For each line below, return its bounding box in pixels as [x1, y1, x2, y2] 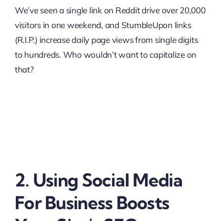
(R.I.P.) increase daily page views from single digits [14, 35, 198, 45]
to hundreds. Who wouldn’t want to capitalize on [14, 49, 196, 60]
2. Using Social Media [14, 169, 183, 191]
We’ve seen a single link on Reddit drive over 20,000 [14, 5, 206, 15]
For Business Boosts [14, 191, 170, 214]
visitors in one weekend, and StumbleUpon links [14, 20, 191, 30]
